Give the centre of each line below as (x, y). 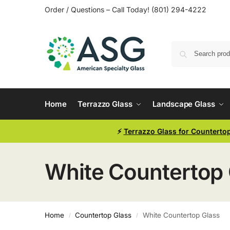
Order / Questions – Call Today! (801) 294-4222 (126, 9)
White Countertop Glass (181, 215)
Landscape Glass (184, 104)
